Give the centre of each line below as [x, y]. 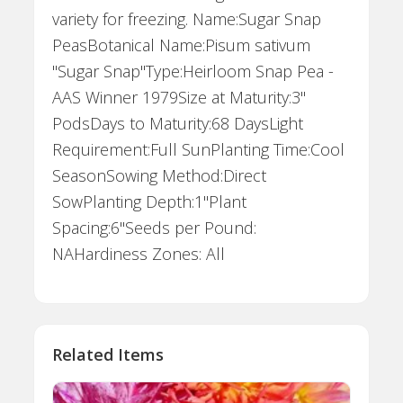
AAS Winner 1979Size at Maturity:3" [179, 98]
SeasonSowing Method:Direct [160, 176]
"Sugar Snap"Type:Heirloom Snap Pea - [193, 72]
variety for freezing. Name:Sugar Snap [187, 19]
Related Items [108, 355]
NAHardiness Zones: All [139, 254]
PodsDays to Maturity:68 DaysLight [178, 124]
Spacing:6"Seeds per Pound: [155, 228]
